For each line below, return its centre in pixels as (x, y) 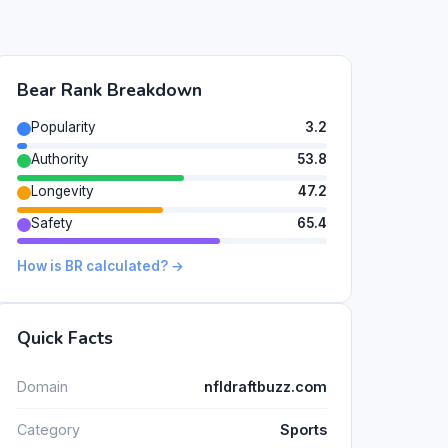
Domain (42, 386)
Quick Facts (65, 338)
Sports (303, 430)
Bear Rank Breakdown (109, 90)
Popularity (63, 127)
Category (48, 430)
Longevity (62, 190)
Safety (52, 222)
